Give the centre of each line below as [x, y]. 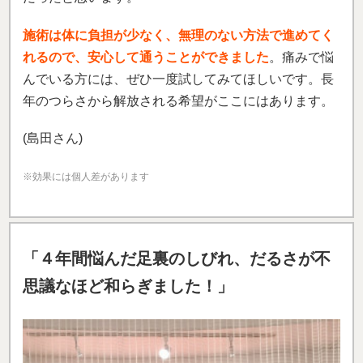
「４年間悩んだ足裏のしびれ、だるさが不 [177, 258]
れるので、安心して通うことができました [146, 57]
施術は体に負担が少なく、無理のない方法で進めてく [178, 35]
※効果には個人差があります [86, 177]
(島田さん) [53, 138]
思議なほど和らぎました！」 [128, 286]
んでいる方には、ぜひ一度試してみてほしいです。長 [178, 79]
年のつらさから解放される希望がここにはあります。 [178, 100]
